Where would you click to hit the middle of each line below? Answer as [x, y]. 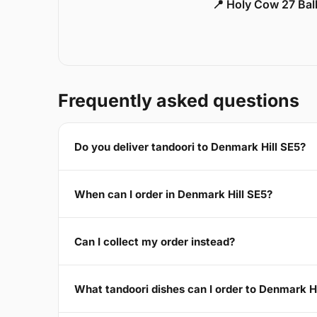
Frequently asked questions [179, 101]
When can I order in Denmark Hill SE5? [173, 194]
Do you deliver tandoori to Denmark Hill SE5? [190, 146]
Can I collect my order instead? [155, 241]
